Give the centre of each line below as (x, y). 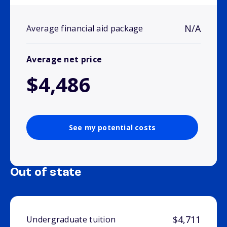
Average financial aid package (85, 29)
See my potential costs (112, 128)
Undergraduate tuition (71, 220)
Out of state (46, 173)
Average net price (64, 60)
